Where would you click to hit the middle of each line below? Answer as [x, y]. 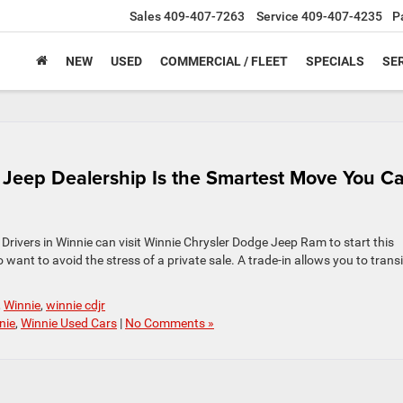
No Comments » [170, 323]
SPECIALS [335, 62]
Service [278, 17]
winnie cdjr [76, 305]
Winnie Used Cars [69, 323]
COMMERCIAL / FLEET [224, 62]
